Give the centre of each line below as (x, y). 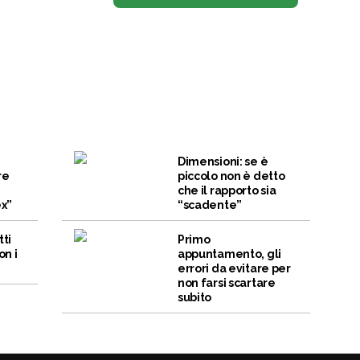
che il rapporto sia (227, 191)
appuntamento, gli (229, 254)
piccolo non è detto (231, 176)
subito (194, 298)
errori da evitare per (234, 269)
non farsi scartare (226, 283)
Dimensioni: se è (223, 162)
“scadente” (209, 205)
